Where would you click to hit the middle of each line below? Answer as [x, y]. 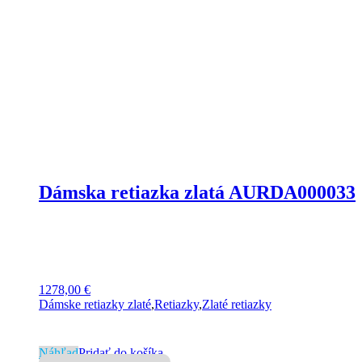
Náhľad [59, 353]
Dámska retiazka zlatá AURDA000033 [197, 193]
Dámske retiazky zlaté [95, 305]
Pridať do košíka [121, 353]
